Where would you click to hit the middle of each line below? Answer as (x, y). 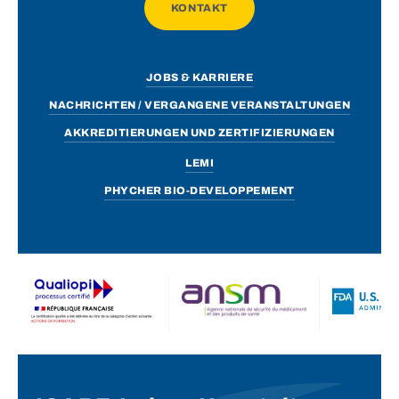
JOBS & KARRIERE (199, 77)
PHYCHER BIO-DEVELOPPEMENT (199, 190)
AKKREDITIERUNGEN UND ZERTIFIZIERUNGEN (199, 132)
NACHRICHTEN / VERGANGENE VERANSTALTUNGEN (199, 105)
